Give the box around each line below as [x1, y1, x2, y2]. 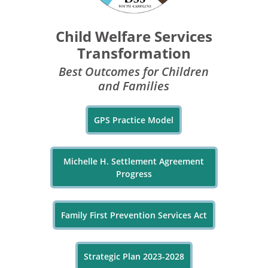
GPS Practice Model [94, 114, 174, 126]
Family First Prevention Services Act [60, 209, 207, 221]
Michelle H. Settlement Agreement [63, 155, 205, 167]
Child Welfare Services [55, 26, 212, 46]
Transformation [77, 42, 191, 63]
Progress [115, 167, 152, 179]
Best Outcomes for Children [59, 63, 209, 80]
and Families [98, 77, 170, 94]
